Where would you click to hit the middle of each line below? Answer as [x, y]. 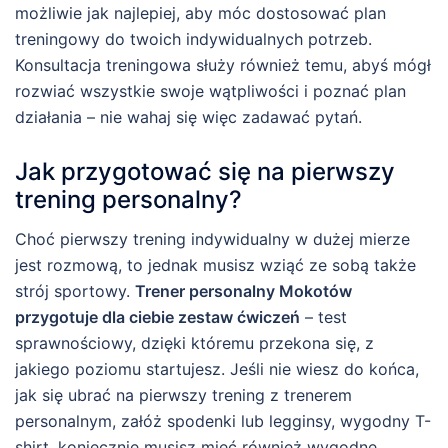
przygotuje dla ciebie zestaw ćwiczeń [157, 317]
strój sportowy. [75, 291]
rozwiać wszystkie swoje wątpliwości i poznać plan [210, 90]
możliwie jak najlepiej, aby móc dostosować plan [200, 12]
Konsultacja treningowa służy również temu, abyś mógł [223, 64]
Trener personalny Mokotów [243, 291]
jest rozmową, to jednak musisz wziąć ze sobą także [215, 265]
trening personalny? [128, 200]
